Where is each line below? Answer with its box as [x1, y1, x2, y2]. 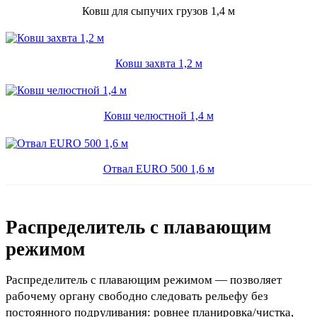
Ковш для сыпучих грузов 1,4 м [82, 4, 235, 17]
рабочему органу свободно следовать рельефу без [6, 289, 268, 303]
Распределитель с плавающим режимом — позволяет [6, 272, 282, 287]
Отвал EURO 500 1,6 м [103, 162, 214, 175]
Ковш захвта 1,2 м [115, 57, 202, 70]
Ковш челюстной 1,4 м [103, 110, 214, 122]
